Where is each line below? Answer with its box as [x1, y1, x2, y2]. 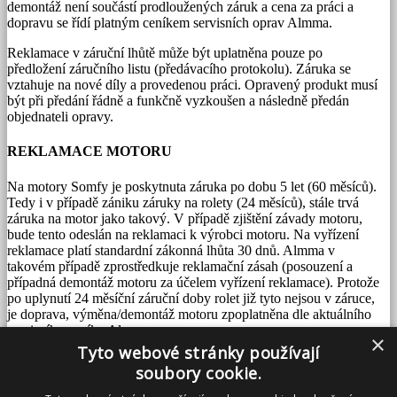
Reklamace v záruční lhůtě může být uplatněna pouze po [7, 45, 323, 61]
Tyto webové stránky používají [77, 342, 320, 363]
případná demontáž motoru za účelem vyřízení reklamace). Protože [7, 274, 379, 290]
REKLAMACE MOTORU [7, 144, 172, 160]
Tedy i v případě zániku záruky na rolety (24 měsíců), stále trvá [7, 194, 359, 210]
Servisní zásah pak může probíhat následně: [7, 352, 270, 368]
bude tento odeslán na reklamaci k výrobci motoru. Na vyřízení [7, 226, 359, 242]
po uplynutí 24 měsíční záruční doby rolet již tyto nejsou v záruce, [7, 290, 375, 306]
